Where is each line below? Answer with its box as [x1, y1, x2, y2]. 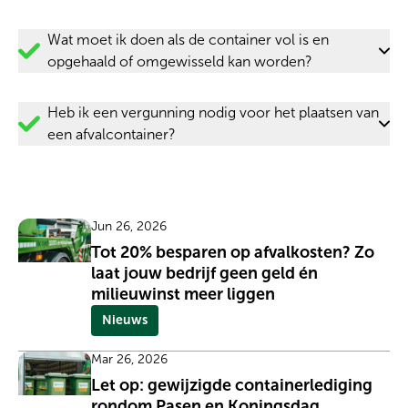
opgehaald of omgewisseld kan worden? [47, 52, 312, 70]
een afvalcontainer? [47, 125, 176, 143]
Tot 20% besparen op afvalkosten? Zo [91, 241, 374, 262]
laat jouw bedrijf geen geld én [91, 262, 318, 283]
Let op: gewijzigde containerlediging [91, 374, 372, 395]
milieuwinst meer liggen [91, 283, 275, 304]
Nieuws [102, 311, 148, 328]
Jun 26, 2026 [91, 218, 167, 234]
